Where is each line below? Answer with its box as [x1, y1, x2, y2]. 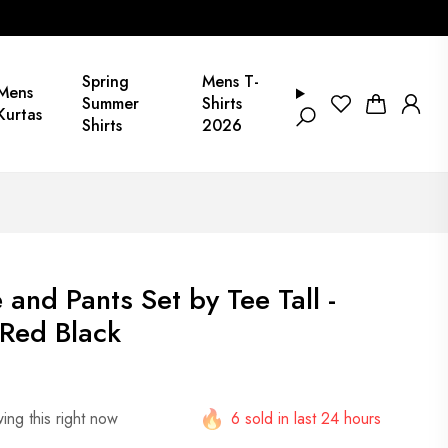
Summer [81, 92, 139, 115]
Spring [81, 70, 129, 93]
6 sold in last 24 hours [231, 407, 381, 430]
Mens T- [202, 70, 260, 93]
